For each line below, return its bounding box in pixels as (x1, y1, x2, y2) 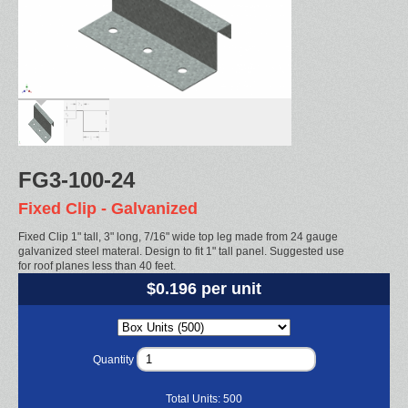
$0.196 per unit (147, 279, 261, 298)
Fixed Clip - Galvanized (18, 199, 198, 218)
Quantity (92, 352, 134, 366)
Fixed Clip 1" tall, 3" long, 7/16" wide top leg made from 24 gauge (18, 229, 338, 243)
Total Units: (166, 392, 223, 405)
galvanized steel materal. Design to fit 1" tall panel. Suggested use (18, 244, 344, 258)
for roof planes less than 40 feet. (18, 259, 176, 272)
